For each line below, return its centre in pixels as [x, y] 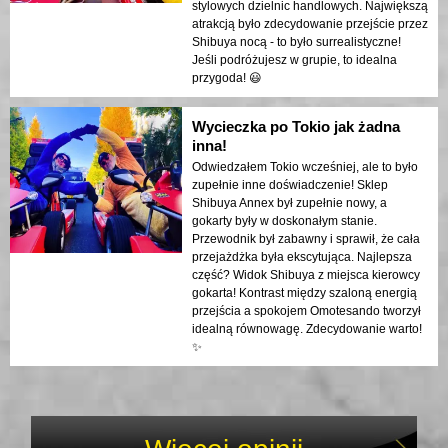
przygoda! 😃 [227, 78]
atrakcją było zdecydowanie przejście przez [310, 24]
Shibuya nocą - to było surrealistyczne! [296, 42]
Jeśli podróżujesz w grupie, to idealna [294, 60]
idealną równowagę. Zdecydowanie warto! [307, 329]
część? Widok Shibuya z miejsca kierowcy [306, 275]
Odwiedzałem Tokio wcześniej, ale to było [305, 167]
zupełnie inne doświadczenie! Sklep [290, 185]
